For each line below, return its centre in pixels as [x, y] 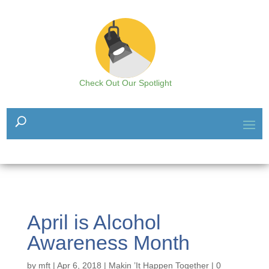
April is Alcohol [94, 222]
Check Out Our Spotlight [125, 83]
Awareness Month [108, 243]
